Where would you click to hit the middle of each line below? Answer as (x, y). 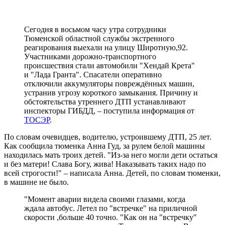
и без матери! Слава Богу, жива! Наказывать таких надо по (105, 164)
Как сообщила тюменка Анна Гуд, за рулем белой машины (104, 146)
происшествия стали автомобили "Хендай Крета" (109, 65)
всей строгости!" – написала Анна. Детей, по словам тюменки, (112, 173)
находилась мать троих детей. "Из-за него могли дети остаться (111, 155)
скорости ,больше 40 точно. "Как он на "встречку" (110, 217)
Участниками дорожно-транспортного (90, 56)
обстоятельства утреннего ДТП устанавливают (105, 101)
